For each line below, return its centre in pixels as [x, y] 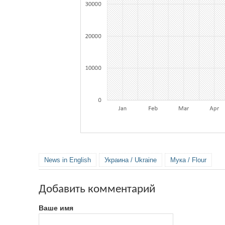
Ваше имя [56, 208]
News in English [68, 160]
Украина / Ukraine [131, 160]
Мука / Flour [188, 160]
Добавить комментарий [97, 190]
